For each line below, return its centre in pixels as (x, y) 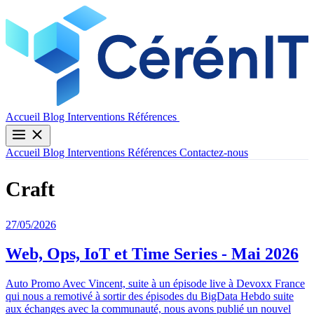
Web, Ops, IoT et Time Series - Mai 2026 (152, 254)
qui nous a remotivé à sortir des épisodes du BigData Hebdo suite (150, 296)
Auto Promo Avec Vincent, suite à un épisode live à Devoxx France (155, 284)
